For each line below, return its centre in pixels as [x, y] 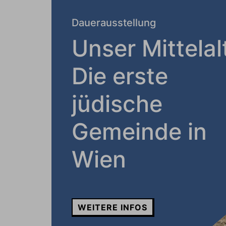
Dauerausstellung [114, 23]
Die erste [120, 76]
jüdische [117, 104]
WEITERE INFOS [112, 207]
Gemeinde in [139, 131]
